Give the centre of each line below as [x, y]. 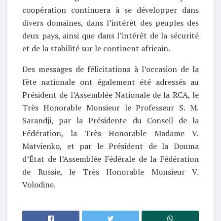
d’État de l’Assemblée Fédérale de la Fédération [110, 159]
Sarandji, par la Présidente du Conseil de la [110, 120]
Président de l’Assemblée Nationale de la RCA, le [110, 94]
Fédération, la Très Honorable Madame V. [110, 133]
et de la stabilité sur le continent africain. [96, 48]
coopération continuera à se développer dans [110, 10]
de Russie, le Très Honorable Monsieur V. [110, 171]
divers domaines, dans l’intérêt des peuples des [110, 22]
